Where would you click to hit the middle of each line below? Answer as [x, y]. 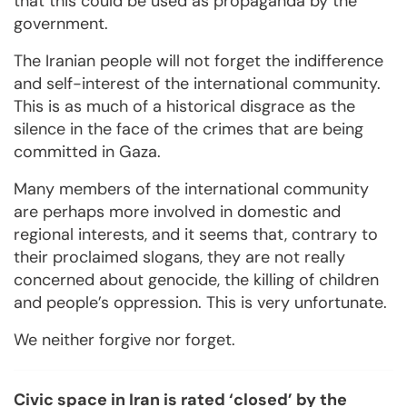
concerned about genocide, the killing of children [196, 280]
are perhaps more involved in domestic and [177, 212]
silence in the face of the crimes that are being [189, 129]
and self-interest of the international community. [197, 84]
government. [61, 24]
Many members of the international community [191, 189]
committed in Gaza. [87, 152]
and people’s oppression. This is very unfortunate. [200, 303]
